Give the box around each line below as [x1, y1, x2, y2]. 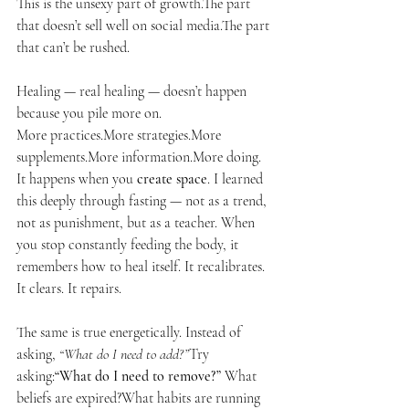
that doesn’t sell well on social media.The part [16, 16, 273, 36]
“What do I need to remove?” [55, 367, 225, 386]
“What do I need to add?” [59, 345, 189, 364]
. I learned [207, 170, 267, 189]
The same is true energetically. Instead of [16, 323, 245, 342]
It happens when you [16, 170, 137, 189]
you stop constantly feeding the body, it [16, 236, 242, 255]
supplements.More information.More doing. [16, 148, 265, 167]
